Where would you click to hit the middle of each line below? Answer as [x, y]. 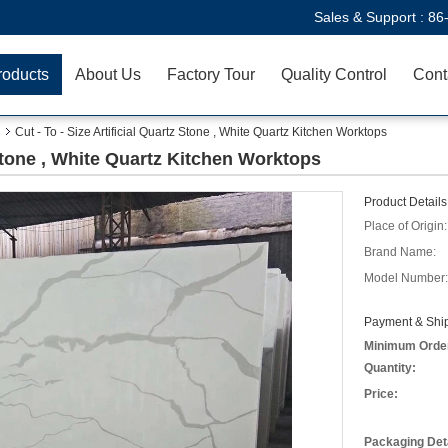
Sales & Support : [371, 17]
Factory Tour [211, 74]
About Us [108, 74]
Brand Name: [400, 252]
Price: [381, 394]
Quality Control [334, 74]
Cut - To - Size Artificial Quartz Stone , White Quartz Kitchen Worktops [201, 132]
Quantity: [390, 368]
